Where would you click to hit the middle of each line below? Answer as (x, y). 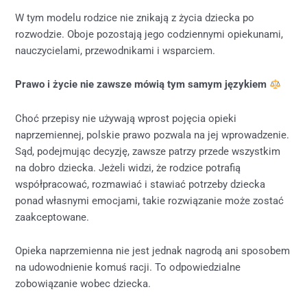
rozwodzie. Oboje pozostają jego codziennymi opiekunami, (149, 34)
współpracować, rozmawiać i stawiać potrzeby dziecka (140, 184)
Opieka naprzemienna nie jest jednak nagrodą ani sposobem (153, 251)
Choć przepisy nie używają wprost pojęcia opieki (126, 118)
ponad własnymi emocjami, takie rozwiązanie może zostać (150, 200)
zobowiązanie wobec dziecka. (83, 284)
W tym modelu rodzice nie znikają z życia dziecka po (135, 17)
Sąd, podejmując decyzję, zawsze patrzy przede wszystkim (148, 151)
